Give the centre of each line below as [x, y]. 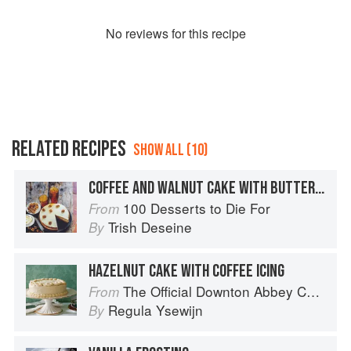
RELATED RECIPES [69, 150]
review [143, 34]
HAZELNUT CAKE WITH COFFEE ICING [186, 271]
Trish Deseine [150, 227]
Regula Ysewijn [156, 310]
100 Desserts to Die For [197, 208]
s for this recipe [204, 34]
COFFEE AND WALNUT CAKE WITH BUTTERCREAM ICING [320, 188]
